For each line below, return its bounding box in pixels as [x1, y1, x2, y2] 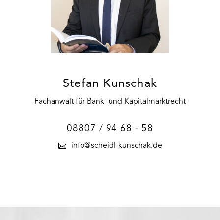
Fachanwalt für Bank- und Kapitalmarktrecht [34, 97, 186, 106]
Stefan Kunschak [63, 78, 157, 90]
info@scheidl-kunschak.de [71, 141, 162, 150]
